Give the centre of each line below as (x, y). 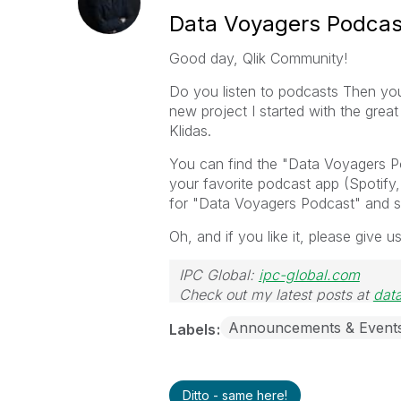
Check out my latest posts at (276, 294)
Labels (194, 329)
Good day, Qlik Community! (258, 58)
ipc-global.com (309, 275)
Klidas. (190, 131)
